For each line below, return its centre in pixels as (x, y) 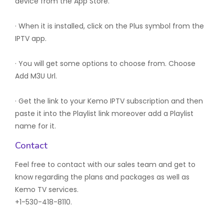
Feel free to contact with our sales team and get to (105, 164)
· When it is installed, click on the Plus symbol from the (109, 26)
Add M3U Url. (36, 76)
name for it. (35, 126)
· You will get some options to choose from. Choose (105, 63)
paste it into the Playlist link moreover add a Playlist (104, 113)
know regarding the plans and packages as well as (102, 177)
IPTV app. (31, 38)
